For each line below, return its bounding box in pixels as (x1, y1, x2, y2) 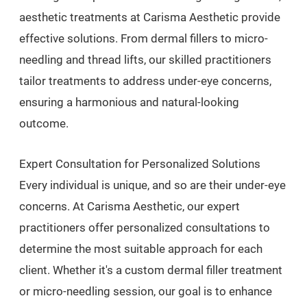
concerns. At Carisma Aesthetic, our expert (19, 199, 240, 213)
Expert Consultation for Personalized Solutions (19, 156, 260, 171)
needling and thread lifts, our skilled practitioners (19, 52, 271, 66)
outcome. (19, 116, 69, 130)
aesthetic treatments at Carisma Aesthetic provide (19, 10, 280, 24)
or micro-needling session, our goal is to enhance (19, 284, 272, 298)
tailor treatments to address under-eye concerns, (19, 73, 271, 88)
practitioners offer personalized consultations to (19, 220, 270, 234)
